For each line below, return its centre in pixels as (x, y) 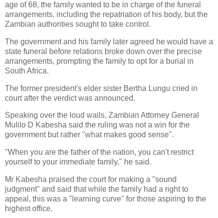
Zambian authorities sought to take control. (78, 24)
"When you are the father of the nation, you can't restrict (99, 152)
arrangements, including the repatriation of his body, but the (106, 14)
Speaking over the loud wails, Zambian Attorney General (102, 115)
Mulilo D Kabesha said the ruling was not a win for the (97, 125)
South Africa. (27, 71)
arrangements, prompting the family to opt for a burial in (99, 61)
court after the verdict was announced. (70, 98)
